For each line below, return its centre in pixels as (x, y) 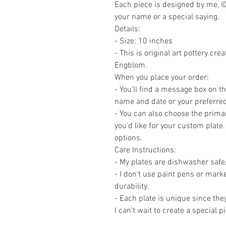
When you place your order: (162, 78)
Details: (127, 29)
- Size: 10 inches (144, 41)
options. (128, 138)
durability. (132, 187)
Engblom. (131, 66)
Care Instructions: (145, 150)
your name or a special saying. (167, 17)
